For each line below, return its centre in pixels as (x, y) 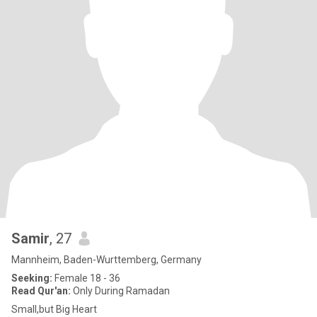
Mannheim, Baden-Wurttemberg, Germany (106, 260)
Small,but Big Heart (54, 309)
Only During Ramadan (120, 291)
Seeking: (32, 278)
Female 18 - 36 (86, 278)
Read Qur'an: (41, 291)
